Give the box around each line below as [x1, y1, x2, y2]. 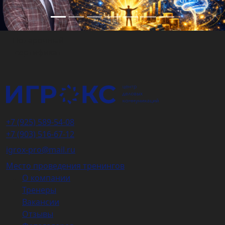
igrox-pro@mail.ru [6, 144, 75, 156]
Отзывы [22, 208, 53, 219]
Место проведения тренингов [6, 160, 125, 171]
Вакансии [22, 196, 59, 207]
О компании [22, 172, 70, 183]
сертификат [15, 47, 61, 58]
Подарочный [13, 35, 64, 46]
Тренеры [22, 184, 56, 195]
